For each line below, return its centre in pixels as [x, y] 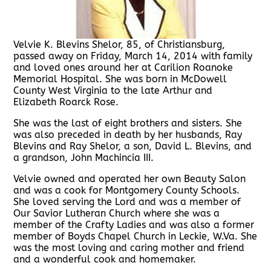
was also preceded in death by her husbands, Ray [128, 135]
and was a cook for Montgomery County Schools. [127, 191]
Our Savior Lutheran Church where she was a [117, 214]
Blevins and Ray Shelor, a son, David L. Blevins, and [133, 146]
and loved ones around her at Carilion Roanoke [123, 68]
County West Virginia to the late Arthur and [113, 91]
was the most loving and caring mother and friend [129, 248]
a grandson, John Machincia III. [84, 158]
